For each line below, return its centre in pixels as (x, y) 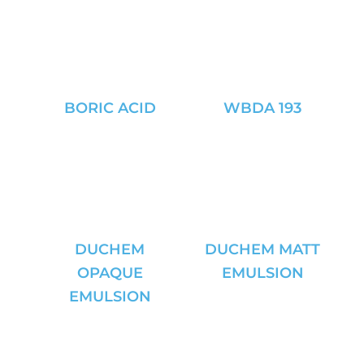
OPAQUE (110, 273)
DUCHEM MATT (262, 249)
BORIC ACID (110, 108)
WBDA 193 (262, 108)
